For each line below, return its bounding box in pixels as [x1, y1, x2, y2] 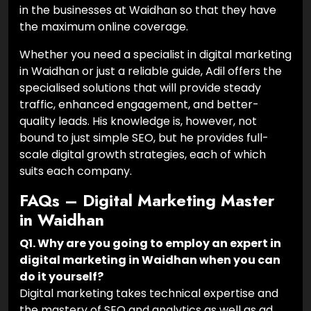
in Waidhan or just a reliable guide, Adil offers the [19, 63, 282, 80]
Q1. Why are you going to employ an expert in [19, 235, 281, 252]
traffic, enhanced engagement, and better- [19, 96, 259, 113]
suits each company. [19, 163, 132, 180]
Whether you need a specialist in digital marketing [19, 47, 292, 63]
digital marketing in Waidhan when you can [19, 252, 280, 269]
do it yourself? [19, 269, 103, 285]
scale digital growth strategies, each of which [19, 146, 266, 163]
